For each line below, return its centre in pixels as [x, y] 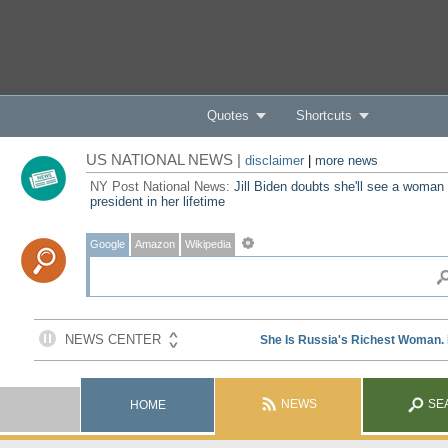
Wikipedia [207, 244]
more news [346, 160]
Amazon [154, 244]
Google [107, 244]
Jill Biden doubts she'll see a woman [338, 186]
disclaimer [274, 160]
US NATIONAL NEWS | [165, 159]
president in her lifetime [157, 201]
